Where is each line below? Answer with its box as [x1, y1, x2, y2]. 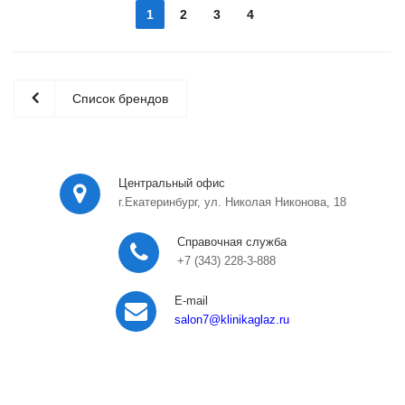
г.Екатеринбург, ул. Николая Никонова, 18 [118, 195, 346, 209]
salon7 [174, 313, 209, 326]
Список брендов [72, 91, 168, 106]
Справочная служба [177, 235, 287, 249]
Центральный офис [118, 176, 225, 190]
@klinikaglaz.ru [209, 313, 289, 326]
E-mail [174, 294, 208, 307]
